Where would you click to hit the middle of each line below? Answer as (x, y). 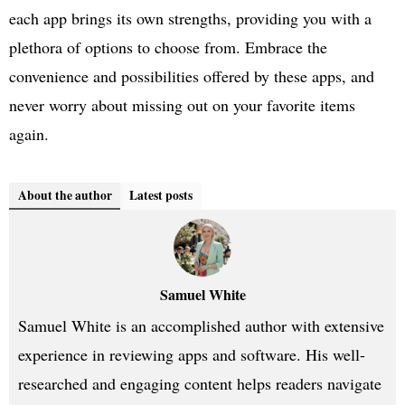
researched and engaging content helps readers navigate (200, 384)
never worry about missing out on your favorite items (182, 105)
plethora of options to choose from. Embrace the (168, 47)
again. (29, 134)
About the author (65, 196)
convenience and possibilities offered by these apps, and (192, 76)
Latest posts (161, 196)
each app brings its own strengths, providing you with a (190, 19)
